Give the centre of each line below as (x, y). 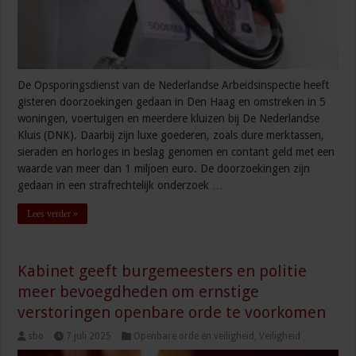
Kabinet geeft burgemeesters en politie (163, 271)
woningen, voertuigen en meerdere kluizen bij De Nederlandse (169, 119)
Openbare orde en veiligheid (194, 337)
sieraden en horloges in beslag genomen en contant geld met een (176, 152)
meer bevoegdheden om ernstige (139, 292)
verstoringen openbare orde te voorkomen (172, 313)
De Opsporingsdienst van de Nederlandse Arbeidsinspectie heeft (174, 85)
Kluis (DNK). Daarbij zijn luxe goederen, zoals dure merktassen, (171, 135)
